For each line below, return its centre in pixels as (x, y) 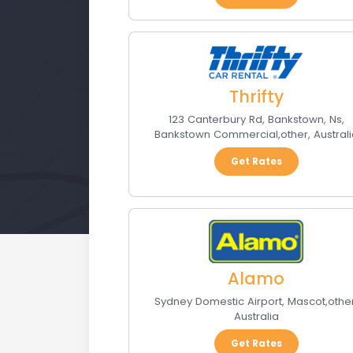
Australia (256, 317)
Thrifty (256, 97)
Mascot (307, 302)
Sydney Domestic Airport (219, 302)
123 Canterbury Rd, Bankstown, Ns (255, 119)
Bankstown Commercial (216, 134)
